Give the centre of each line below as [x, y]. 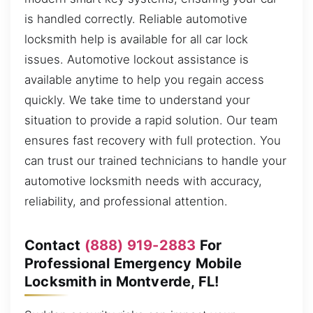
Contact [54, 245]
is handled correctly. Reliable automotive [136, 19]
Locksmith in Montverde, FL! [122, 281]
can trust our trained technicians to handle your [155, 160]
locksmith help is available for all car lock [136, 39]
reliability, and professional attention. [126, 201]
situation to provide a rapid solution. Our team [151, 120]
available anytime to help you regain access [144, 79]
